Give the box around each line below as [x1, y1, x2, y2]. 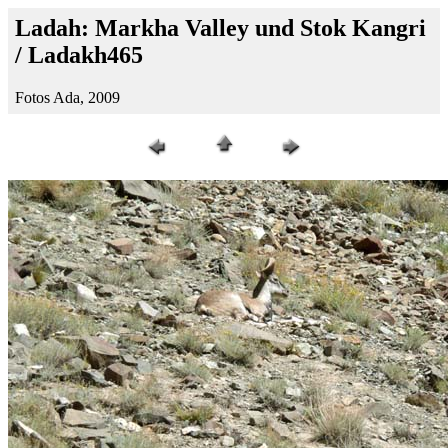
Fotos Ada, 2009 [15, 88, 120, 106]
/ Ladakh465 [15, 42, 143, 68]
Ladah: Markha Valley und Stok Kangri [15, 15, 426, 41]
